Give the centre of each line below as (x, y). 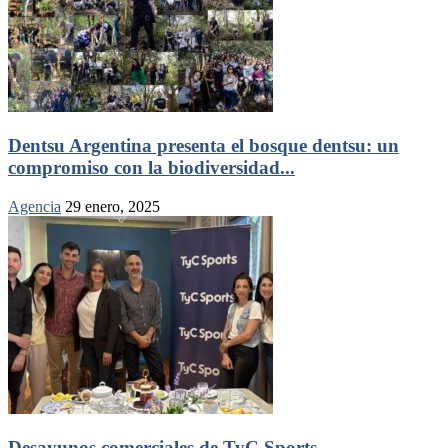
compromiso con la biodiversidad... (151, 168)
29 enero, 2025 (112, 206)
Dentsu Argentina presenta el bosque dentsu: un (203, 146)
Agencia (34, 206)
